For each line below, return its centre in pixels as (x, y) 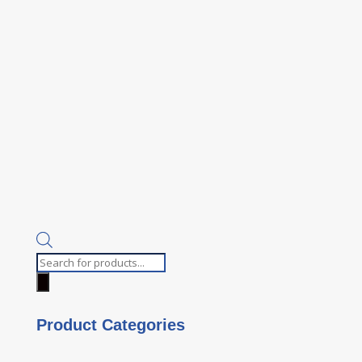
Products (59, 262)
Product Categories (110, 325)
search (53, 280)
